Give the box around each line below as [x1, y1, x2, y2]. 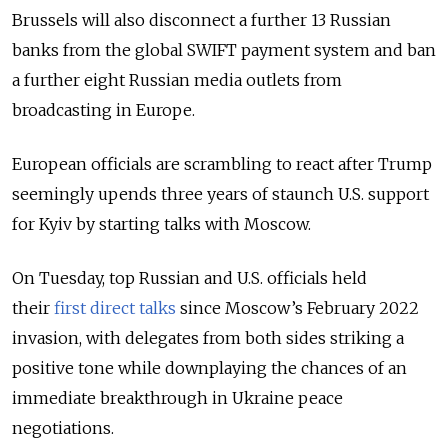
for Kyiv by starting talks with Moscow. [12, 213, 311, 234]
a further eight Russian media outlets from [12, 69, 342, 90]
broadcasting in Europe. [12, 99, 195, 120]
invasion [12, 327, 79, 348]
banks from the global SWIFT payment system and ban [12, 39, 436, 60]
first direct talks [54, 297, 176, 318]
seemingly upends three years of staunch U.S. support [12, 183, 429, 204]
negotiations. [12, 417, 114, 438]
